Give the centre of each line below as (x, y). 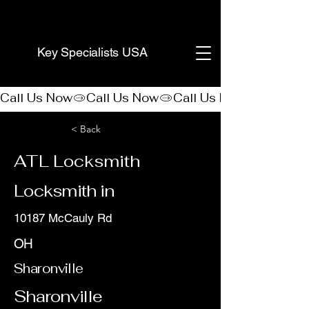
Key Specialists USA (92, 52)
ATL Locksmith (77, 161)
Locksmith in (64, 191)
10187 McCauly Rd (63, 218)
